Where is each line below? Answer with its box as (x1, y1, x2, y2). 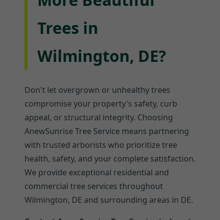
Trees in (37, 17, 98, 39)
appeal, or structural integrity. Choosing (25, 111, 173, 123)
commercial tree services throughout (25, 180, 163, 192)
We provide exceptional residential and (25, 166, 169, 178)
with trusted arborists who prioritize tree (25, 139, 177, 150)
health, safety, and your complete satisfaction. (25, 153, 195, 164)
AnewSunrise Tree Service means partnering (25, 125, 189, 137)
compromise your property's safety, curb (25, 98, 177, 109)
